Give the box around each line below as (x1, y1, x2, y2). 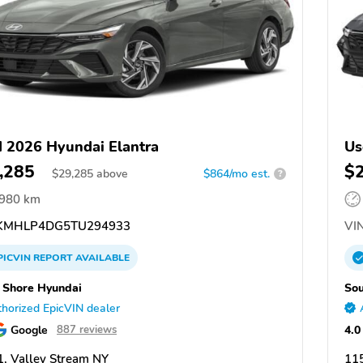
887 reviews (57, 322, 117, 337)
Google (11, 321, 48, 338)
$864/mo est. (203, 165, 270, 181)
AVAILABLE (73, 250, 130, 264)
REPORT (33, 250, 73, 264)
